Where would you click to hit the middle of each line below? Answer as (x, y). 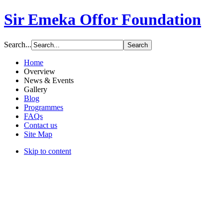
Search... (18, 44)
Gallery (36, 89)
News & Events (49, 80)
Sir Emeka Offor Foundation (103, 20)
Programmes (44, 107)
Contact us (41, 125)
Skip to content (48, 151)
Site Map (38, 134)
